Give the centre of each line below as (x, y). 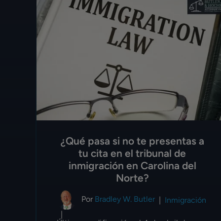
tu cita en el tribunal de (132, 153)
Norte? (132, 178)
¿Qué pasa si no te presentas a (132, 141)
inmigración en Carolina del (132, 166)
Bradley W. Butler (125, 199)
